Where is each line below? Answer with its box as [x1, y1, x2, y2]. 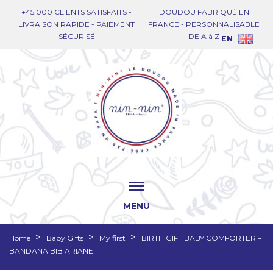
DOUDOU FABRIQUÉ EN [158, 7, 249, 16]
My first [99, 233, 126, 243]
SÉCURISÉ [58, 32, 95, 41]
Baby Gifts [46, 233, 83, 243]
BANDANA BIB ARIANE [9, 246, 93, 256]
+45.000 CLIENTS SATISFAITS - [21, 7, 132, 16]
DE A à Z [188, 32, 220, 41]
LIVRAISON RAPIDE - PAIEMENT [18, 19, 135, 29]
